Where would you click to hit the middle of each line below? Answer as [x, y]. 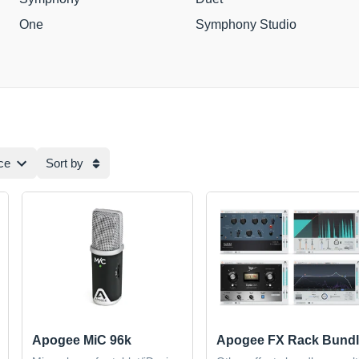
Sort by [65, 163]
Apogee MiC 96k [82, 341]
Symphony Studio [246, 24]
